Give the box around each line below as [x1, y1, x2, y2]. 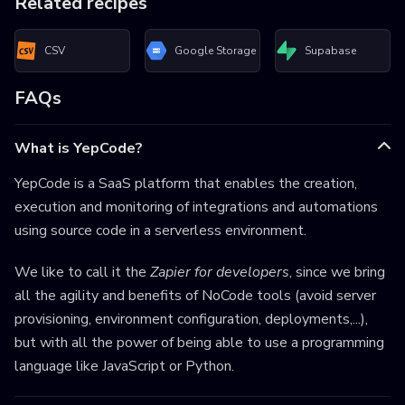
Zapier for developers [150, 262, 289, 283]
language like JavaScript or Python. [14, 356, 234, 377]
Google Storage [174, 42, 256, 58]
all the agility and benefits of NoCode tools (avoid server [14, 286, 376, 306]
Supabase [305, 42, 356, 58]
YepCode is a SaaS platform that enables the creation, [14, 174, 357, 194]
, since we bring [289, 262, 385, 283]
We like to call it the [14, 262, 150, 283]
